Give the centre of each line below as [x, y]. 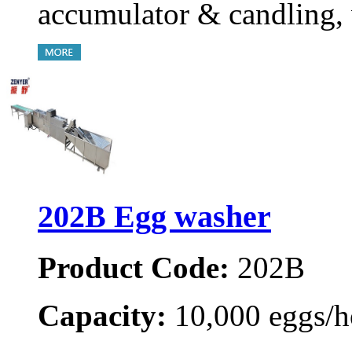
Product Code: [134, 268]
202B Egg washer [154, 217]
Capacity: [102, 315]
